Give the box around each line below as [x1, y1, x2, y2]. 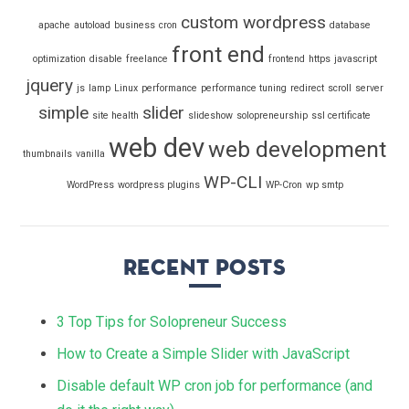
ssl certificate [311, 110, 371, 122]
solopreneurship [236, 110, 308, 122]
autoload [74, 19, 110, 32]
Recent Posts [122, 255, 287, 281]
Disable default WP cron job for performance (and [57, 377, 373, 395]
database [330, 19, 371, 32]
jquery [26, 75, 73, 97]
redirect [290, 82, 324, 95]
